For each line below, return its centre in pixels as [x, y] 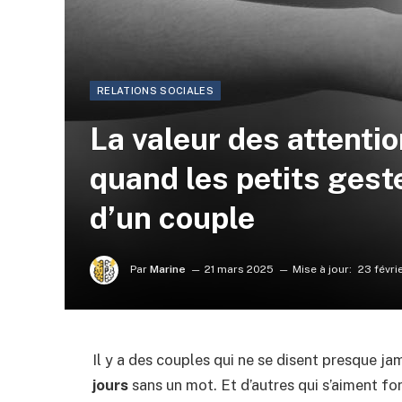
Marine [168, 270]
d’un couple [172, 218]
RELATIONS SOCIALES [155, 91]
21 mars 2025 [239, 270]
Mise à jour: [322, 270]
